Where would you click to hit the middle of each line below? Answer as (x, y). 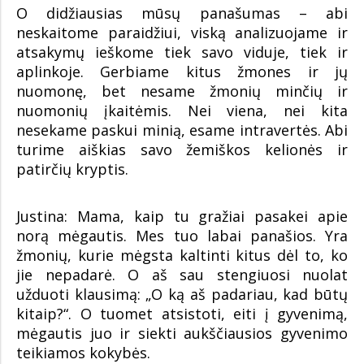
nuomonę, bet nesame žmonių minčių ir (182, 91)
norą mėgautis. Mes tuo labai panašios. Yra (182, 235)
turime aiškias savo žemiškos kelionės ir (182, 149)
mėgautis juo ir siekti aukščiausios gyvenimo (182, 333)
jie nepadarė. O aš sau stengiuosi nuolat (182, 274)
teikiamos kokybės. (83, 352)
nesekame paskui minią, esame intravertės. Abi (182, 130)
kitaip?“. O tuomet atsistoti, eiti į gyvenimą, (182, 313)
